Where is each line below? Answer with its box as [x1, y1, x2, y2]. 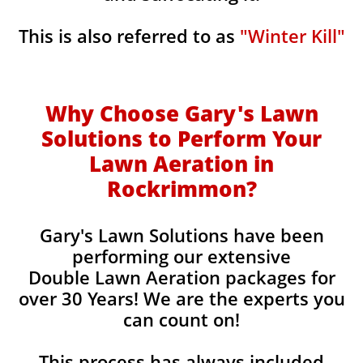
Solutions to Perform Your [41, 124, 322, 153]
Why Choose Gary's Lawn [45, 99, 318, 128]
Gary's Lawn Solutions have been [39, 223, 324, 247]
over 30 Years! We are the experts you [18, 286, 345, 310]
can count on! [123, 307, 240, 331]
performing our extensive [72, 244, 291, 268]
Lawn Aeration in [89, 149, 274, 178]
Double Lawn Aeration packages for [28, 265, 335, 289]
